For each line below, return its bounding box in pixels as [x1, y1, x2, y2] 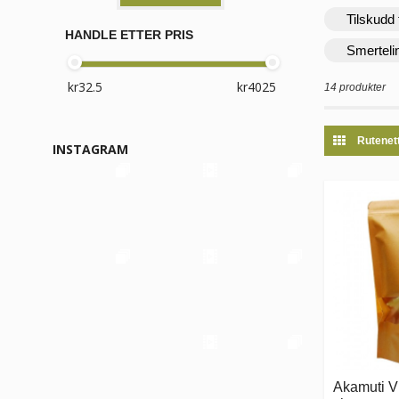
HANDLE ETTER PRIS [65, 27, 193, 42]
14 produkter [324, 80, 386, 94]
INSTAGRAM [53, 141, 128, 159]
